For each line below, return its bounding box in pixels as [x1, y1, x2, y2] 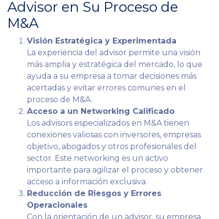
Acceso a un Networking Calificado [27, 106, 175, 116]
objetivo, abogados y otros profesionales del [27, 141, 197, 151]
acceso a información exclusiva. [27, 176, 147, 186]
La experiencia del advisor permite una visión [27, 47, 200, 57]
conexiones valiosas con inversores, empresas [27, 130, 201, 139]
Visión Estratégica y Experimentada [27, 36, 176, 45]
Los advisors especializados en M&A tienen [27, 118, 189, 128]
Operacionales [27, 200, 88, 210]
